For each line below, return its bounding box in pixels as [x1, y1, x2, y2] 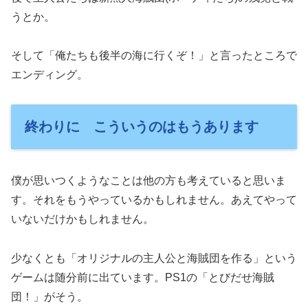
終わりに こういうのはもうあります [25, 119, 258, 135]
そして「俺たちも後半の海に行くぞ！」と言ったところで [11, 49, 297, 62]
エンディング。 [11, 69, 88, 81]
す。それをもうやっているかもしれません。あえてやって [11, 194, 297, 206]
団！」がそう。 [11, 291, 88, 303]
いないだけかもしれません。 [11, 213, 154, 225]
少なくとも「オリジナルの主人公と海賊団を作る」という [11, 252, 297, 265]
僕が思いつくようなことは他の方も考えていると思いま [11, 175, 286, 187]
